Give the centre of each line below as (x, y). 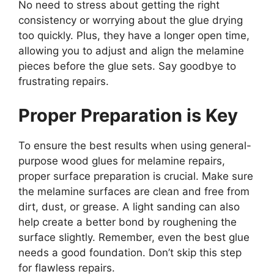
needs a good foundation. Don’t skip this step (130, 252)
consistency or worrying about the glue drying (131, 20)
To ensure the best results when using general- (135, 145)
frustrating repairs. (64, 82)
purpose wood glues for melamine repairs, (122, 161)
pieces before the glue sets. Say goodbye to (127, 66)
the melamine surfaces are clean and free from (134, 191)
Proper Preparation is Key (128, 115)
